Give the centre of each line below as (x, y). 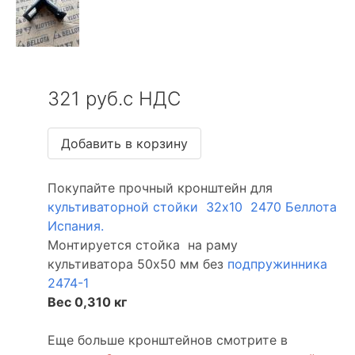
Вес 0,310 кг (87, 302)
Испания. (76, 226)
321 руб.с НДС (114, 99)
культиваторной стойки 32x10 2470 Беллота (192, 207)
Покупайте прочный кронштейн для (160, 188)
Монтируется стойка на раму (143, 245)
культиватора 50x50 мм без (137, 264)
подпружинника (277, 264)
